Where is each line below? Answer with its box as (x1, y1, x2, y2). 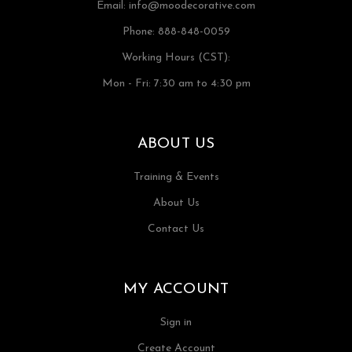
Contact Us (148, 222, 204, 235)
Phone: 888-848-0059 (122, 25, 230, 38)
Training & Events (133, 170, 219, 183)
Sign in (160, 316, 192, 328)
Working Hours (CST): (122, 51, 230, 64)
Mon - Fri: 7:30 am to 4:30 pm (101, 77, 251, 90)
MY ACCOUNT (123, 281, 229, 297)
